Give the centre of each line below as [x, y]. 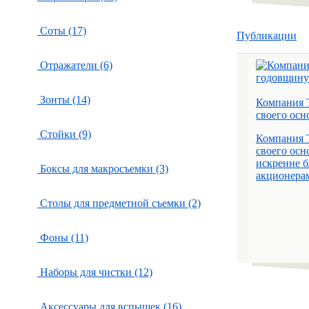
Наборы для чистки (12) [95, 272]
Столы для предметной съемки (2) [119, 203]
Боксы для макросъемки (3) [103, 169]
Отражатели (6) [75, 65]
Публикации [267, 36]
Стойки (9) [64, 134]
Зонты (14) [64, 100]
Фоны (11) [63, 238]
